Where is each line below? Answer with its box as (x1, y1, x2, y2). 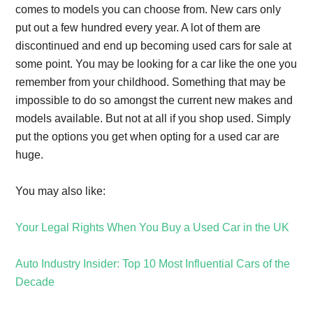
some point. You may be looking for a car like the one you (15, 58, 298, 70)
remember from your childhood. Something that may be (15, 76, 286, 88)
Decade (15, 276, 55, 288)
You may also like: (15, 185, 106, 197)
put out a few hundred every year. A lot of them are (15, 22, 261, 34)
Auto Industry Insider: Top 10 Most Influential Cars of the (15, 258, 291, 270)
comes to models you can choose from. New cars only (15, 3, 282, 15)
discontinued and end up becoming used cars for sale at (15, 40, 292, 52)
